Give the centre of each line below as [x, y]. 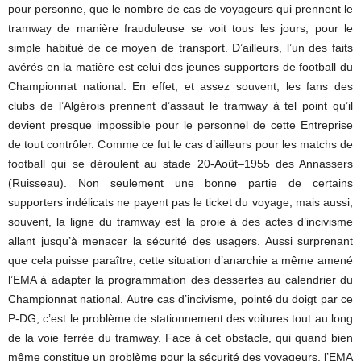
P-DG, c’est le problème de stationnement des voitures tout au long [180, 318]
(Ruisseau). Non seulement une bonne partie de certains [180, 183]
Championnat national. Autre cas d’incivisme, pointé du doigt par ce [180, 299]
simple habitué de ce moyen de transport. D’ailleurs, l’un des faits [180, 48]
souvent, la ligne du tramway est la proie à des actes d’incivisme [180, 222]
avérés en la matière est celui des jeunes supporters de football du [180, 67]
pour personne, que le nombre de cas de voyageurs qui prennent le [180, 9]
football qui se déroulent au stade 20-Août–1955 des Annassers [180, 164]
